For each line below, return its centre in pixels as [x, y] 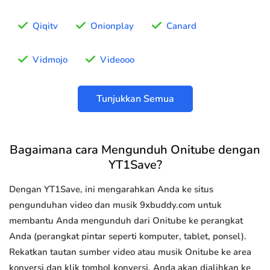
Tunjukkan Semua [135, 99]
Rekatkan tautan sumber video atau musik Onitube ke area [130, 252]
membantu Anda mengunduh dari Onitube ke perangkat [126, 221]
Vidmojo [50, 60]
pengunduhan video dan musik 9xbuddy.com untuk [115, 205]
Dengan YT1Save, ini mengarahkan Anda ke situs [111, 190]
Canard [181, 26]
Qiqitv [45, 26]
